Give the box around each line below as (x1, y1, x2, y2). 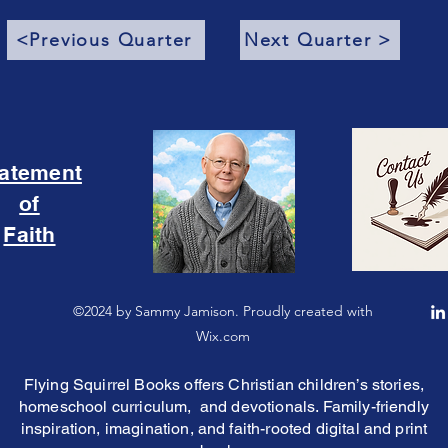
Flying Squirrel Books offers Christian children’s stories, (23, 375, 425, 394)
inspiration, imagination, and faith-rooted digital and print (20, 419, 428, 438)
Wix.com (196, 327, 250, 345)
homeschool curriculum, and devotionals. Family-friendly (19, 397, 429, 416)
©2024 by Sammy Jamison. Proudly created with (73, 302, 373, 320)
